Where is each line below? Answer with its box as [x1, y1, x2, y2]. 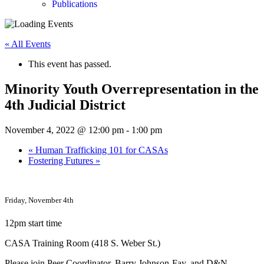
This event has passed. [28, 59, 111, 69]
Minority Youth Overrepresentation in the [5, 81, 259, 97]
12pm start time [5, 218, 62, 229]
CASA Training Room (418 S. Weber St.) [5, 238, 160, 249]
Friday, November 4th [5, 195, 74, 204]
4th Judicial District [5, 97, 126, 113]
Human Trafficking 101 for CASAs [33, 144, 168, 155]
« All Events [5, 39, 51, 49]
